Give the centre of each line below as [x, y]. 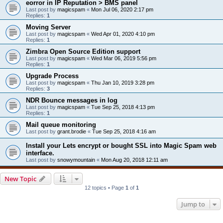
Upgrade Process [52, 76]
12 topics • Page [105, 187]
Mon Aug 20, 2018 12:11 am [134, 160]
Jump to [193, 204]
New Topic [20, 178]
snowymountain [76, 160]
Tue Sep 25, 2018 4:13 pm [123, 107]
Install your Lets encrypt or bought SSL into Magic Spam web [121, 145]
